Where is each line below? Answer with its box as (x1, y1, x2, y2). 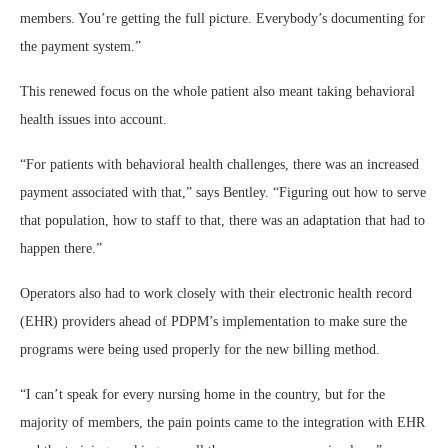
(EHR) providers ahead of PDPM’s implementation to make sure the (20, 314, 407, 330)
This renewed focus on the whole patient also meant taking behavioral (20, 84, 415, 100)
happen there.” (20, 241, 102, 257)
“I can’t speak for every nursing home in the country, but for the (20, 387, 385, 403)
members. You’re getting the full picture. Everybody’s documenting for (20, 11, 425, 27)
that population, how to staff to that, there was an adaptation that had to (20, 213, 425, 229)
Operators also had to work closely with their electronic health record (20, 286, 412, 302)
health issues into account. (20, 112, 167, 128)
